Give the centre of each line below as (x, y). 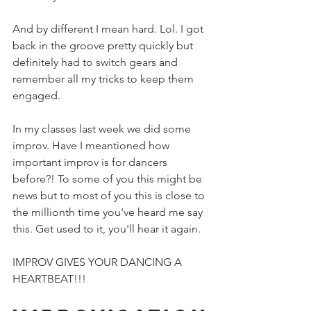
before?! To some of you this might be (109, 178)
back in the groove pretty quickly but (104, 45)
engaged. (38, 95)
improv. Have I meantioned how (92, 145)
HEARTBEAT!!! (49, 278)
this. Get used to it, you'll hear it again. (108, 228)
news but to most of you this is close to (110, 195)
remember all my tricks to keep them (104, 78)
